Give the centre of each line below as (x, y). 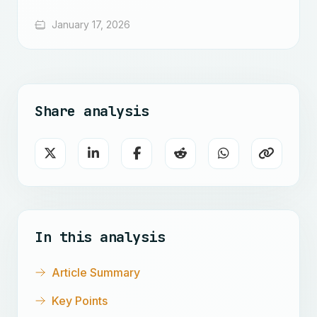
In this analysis (100, 237)
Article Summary (96, 272)
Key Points (80, 301)
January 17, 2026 (91, 24)
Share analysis (92, 111)
